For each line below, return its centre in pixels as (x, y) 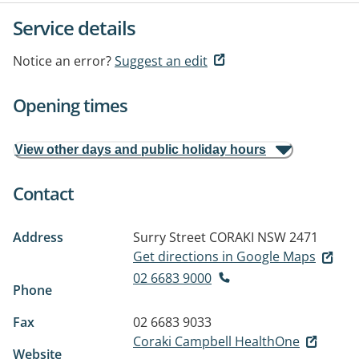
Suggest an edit (161, 61)
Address (38, 237)
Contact (43, 193)
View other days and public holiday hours (140, 149)
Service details (74, 28)
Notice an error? (62, 61)
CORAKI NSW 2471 (264, 237)
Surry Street (169, 237)
